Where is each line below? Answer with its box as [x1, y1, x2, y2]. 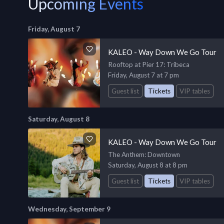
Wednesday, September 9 [28, 204, 110, 213]
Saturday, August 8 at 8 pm [108, 160, 187, 169]
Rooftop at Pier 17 [108, 60, 163, 68]
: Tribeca [163, 60, 189, 68]
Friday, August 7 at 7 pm [108, 71, 179, 79]
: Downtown [144, 150, 180, 158]
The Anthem [108, 150, 144, 158]
